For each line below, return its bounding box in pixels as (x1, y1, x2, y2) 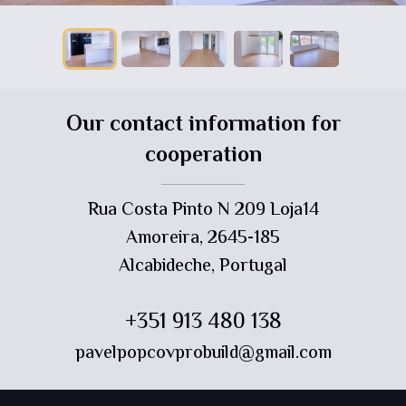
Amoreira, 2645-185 (126, 225, 280, 253)
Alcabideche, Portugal (119, 253, 287, 281)
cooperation (144, 140, 262, 173)
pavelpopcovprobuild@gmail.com (74, 340, 332, 368)
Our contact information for (65, 109, 341, 142)
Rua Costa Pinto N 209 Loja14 (87, 197, 319, 225)
